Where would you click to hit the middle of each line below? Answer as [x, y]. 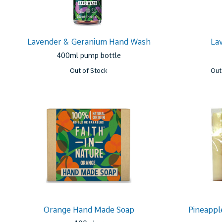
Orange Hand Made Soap [89, 210]
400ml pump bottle [89, 55]
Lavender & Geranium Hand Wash [89, 42]
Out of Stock [89, 71]
